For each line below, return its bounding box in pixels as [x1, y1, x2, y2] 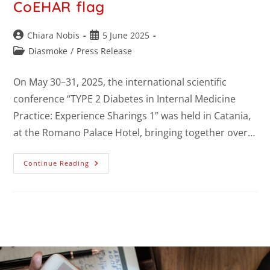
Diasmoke [28, 45, 68, 57]
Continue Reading [24, 159, 90, 168]
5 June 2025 [102, 30, 150, 42]
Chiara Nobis [27, 30, 80, 42]
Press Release [77, 45, 133, 57]
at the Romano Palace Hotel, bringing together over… [13, 126, 256, 140]
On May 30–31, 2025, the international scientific [13, 75, 227, 89]
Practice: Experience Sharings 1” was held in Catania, [13, 109, 251, 123]
